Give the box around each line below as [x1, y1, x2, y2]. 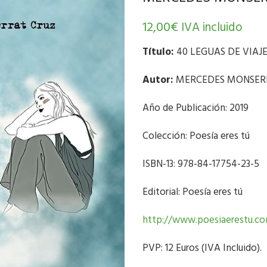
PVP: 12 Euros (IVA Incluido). [142, 240, 262, 256]
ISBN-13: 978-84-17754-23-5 [142, 156, 259, 172]
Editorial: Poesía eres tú [142, 184, 243, 200]
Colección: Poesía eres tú [142, 128, 250, 144]
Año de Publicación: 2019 [142, 100, 249, 116]
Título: [142, 44, 174, 60]
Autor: [142, 72, 173, 88]
